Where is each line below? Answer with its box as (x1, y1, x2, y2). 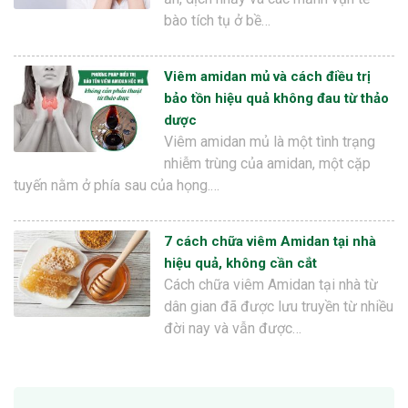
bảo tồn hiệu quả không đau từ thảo (164, 90, 389, 107)
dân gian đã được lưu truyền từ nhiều (164, 298, 393, 316)
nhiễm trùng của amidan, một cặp (164, 155, 371, 173)
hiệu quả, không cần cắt (164, 255, 317, 272)
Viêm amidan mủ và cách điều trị (164, 68, 371, 86)
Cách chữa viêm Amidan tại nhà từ (164, 276, 378, 294)
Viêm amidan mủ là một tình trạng (164, 133, 375, 151)
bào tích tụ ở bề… (164, 12, 270, 30)
